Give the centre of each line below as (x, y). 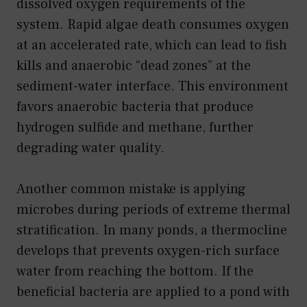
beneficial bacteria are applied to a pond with (153, 292)
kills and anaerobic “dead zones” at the (134, 66)
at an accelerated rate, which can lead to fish (152, 46)
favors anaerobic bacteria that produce (135, 107)
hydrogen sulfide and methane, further (135, 128)
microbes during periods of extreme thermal (153, 210)
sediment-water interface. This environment (152, 87)
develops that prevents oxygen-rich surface (148, 251)
